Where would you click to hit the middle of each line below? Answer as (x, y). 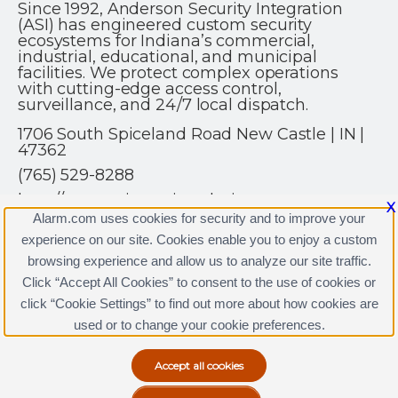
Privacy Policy (175, 316)
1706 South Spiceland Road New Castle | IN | (191, 134)
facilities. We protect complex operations (178, 73)
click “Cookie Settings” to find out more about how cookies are (199, 303)
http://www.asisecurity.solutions (141, 200)
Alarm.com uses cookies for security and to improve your (199, 218)
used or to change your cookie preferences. (199, 325)
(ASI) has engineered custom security (165, 25)
